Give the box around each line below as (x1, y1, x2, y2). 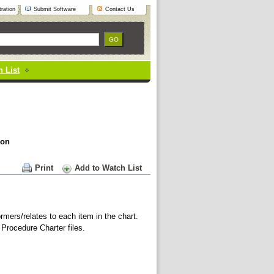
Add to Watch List (75, 163, 142, 172)
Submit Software (34, 6, 76, 12)
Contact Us (105, 6, 135, 12)
